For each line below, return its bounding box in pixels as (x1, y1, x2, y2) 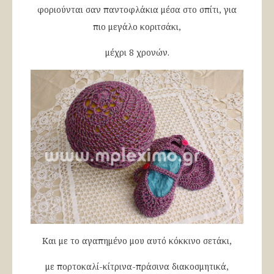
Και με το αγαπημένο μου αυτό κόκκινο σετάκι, (42, 235, 232, 247)
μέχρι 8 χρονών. (105, 46, 169, 58)
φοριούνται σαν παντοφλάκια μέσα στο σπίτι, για (37, 3, 237, 15)
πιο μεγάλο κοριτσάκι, (93, 20, 181, 32)
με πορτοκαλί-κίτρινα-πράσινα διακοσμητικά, (45, 261, 229, 273)
